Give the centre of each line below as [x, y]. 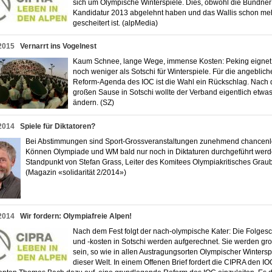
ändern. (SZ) [96, 103]
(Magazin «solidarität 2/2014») [79, 172]
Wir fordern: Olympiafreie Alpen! [76, 216]
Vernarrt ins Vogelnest [58, 46]
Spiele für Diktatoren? [58, 126]
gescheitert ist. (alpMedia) [118, 23]
